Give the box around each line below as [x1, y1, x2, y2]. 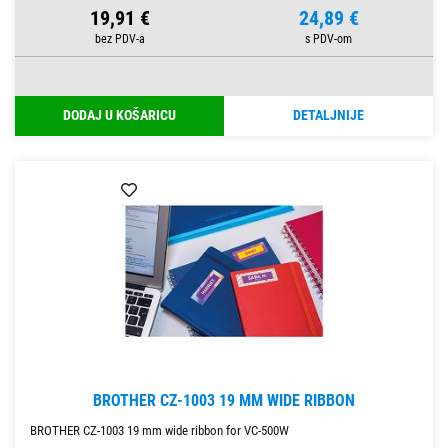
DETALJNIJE [293, 107, 364, 125]
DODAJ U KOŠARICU [63, 107, 176, 125]
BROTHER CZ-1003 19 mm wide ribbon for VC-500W [30, 423, 289, 439]
